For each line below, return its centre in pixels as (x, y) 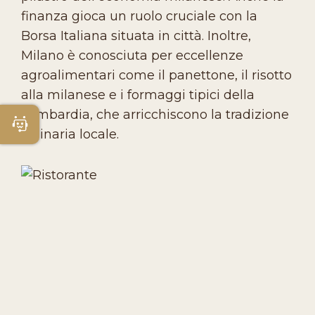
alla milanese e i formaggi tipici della (138, 95)
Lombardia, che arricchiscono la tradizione (155, 114)
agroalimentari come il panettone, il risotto (156, 75)
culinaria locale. (70, 134)
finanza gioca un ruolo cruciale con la (139, 16)
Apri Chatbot (79, 124)
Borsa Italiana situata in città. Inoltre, (136, 36)
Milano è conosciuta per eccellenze (132, 55)
